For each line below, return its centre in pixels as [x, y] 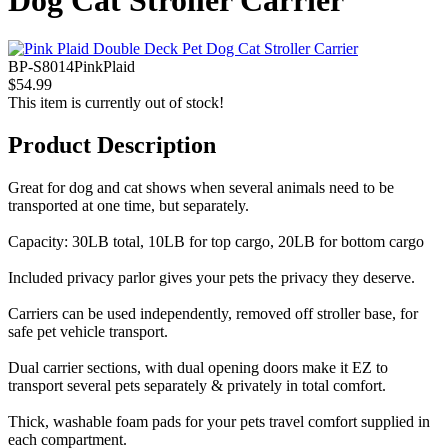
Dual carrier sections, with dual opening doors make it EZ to [198, 368]
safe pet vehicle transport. [88, 332]
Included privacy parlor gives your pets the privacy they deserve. [211, 278]
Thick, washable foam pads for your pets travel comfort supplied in [219, 422]
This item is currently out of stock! [116, 103]
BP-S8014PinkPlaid [71, 67]
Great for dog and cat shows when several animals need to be [201, 188]
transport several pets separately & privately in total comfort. [197, 386]
